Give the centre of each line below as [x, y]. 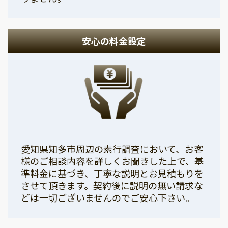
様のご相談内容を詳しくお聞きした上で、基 [112, 161]
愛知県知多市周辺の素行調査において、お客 [112, 148]
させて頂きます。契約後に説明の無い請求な [112, 185]
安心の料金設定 [114, 40]
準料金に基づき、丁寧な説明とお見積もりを [112, 173]
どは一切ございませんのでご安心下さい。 [108, 197]
